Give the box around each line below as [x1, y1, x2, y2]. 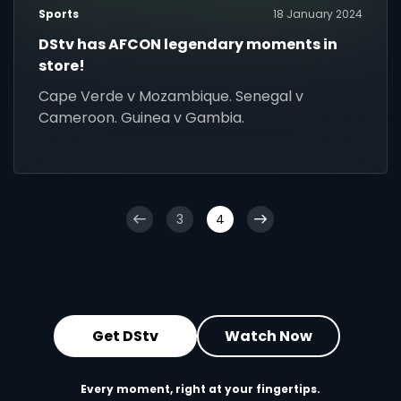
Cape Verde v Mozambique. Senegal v [38, 86, 304, 107]
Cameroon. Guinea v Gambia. [38, 107, 245, 129]
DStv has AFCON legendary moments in [38, 34, 338, 55]
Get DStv [92, 325, 158, 346]
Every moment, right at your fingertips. [81, 381, 320, 397]
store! [38, 55, 86, 77]
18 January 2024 [272, 6, 363, 22]
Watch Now [225, 325, 312, 346]
